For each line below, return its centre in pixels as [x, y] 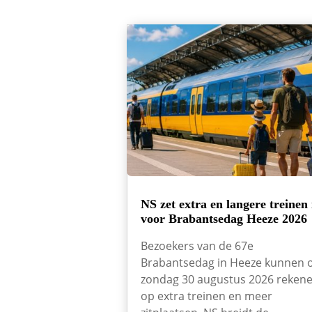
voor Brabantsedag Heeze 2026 [224, 219]
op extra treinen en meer [206, 296]
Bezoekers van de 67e [197, 246]
